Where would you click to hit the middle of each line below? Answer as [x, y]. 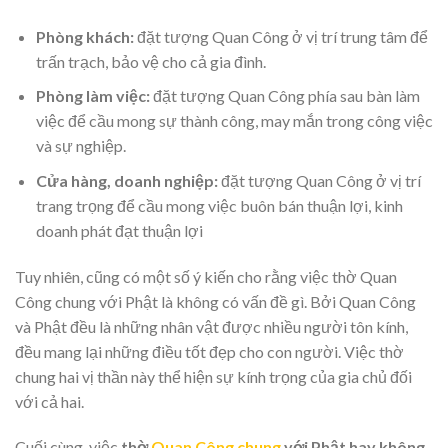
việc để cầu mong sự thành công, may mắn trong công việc [234, 121]
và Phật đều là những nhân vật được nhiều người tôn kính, [211, 326]
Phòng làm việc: [92, 96]
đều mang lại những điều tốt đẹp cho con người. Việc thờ [209, 351]
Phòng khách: [84, 36]
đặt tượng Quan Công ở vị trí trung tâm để [280, 36]
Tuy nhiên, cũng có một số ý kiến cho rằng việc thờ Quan [206, 276]
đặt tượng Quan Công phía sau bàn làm [284, 96]
